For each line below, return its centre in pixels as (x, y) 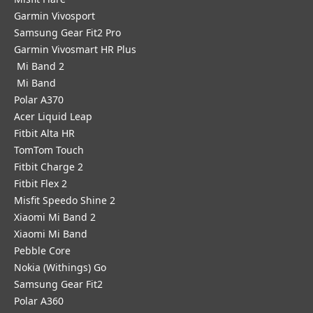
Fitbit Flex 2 (41, 183)
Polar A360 (39, 301)
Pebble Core (42, 250)
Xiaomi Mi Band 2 (55, 217)
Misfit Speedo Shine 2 (65, 200)
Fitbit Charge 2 (49, 167)
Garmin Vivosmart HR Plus (75, 49)
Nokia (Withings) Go (60, 267)
